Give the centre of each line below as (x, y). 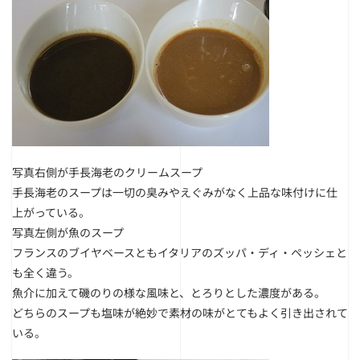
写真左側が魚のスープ (68, 232)
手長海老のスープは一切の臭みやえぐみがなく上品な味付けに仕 (175, 192)
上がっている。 (51, 212)
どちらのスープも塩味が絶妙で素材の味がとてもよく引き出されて (180, 313)
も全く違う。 (45, 272)
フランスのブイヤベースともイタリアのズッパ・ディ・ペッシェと (180, 252)
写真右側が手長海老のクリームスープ (107, 172)
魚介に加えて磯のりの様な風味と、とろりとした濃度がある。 (169, 292)
